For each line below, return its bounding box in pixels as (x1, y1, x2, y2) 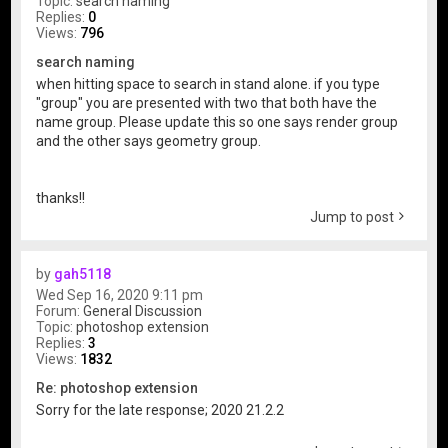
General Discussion (83, 303, 203, 320)
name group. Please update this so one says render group (36, 114, 399, 131)
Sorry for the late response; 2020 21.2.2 (36, 402, 285, 419)
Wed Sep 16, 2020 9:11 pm (36, 287, 204, 304)
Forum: (36, 303, 84, 320)
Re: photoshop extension (36, 380, 199, 397)
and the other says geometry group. (36, 133, 262, 150)
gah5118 (54, 266, 112, 283)
